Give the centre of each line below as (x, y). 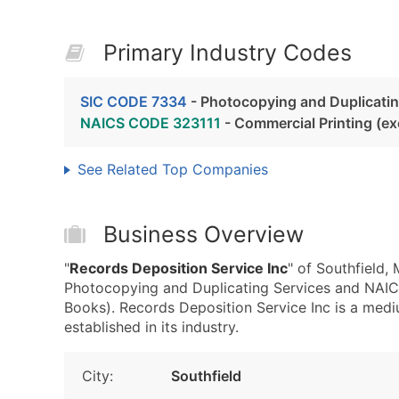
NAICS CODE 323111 (151, 123)
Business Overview (204, 234)
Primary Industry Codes (228, 53)
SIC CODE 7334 (134, 102)
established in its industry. (151, 327)
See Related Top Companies (173, 169)
